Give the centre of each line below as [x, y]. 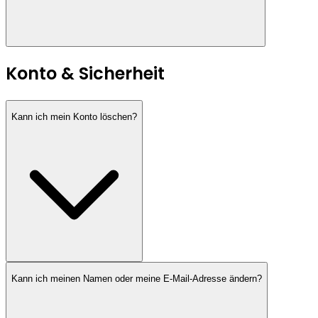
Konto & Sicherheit [85, 74]
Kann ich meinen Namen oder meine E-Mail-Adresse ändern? [137, 278]
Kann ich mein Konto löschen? [74, 117]
